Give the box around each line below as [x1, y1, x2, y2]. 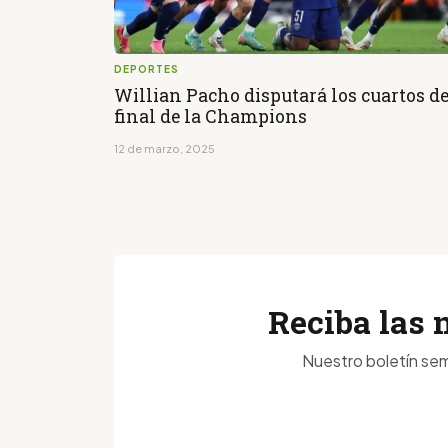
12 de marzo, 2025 [114, 142, 215, 156]
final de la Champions [114, 105, 307, 129]
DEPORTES [114, 63, 179, 76]
